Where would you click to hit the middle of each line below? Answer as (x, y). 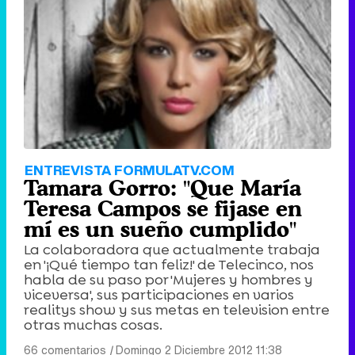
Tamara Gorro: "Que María (162, 188)
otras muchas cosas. (93, 325)
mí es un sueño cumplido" (160, 229)
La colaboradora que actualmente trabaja (172, 250)
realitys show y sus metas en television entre (177, 310)
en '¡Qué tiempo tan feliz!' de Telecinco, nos (169, 265)
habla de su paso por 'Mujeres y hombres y (168, 280)
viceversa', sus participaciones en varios (159, 295)
